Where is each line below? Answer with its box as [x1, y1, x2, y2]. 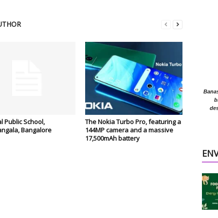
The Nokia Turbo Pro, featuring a [85, 117, 181, 127]
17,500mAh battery [85, 134, 140, 143]
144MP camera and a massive [85, 126, 173, 135]
